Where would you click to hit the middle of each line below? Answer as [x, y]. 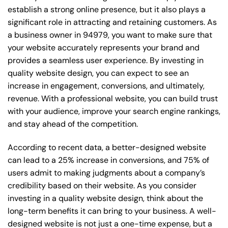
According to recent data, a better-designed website [107, 148]
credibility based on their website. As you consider [102, 186]
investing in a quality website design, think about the [105, 198]
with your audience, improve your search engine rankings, [114, 111]
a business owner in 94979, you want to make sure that [110, 35]
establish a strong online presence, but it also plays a [107, 10]
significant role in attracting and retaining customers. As [112, 22]
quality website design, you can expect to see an [98, 73]
